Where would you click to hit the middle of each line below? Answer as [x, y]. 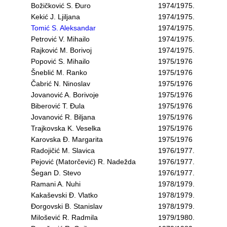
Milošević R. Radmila [64, 217]
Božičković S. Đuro [61, 6]
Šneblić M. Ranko [59, 72]
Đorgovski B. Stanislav [67, 206]
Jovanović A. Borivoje [65, 95]
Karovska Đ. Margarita [67, 139]
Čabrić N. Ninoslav [61, 84]
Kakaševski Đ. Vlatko [64, 195]
